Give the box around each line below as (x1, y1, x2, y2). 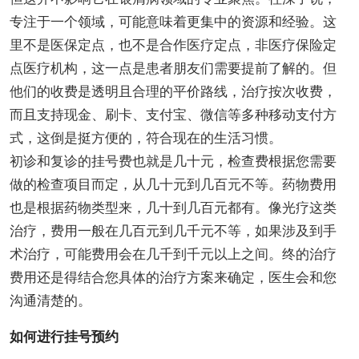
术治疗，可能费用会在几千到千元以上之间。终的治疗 (9, 246, 337, 262)
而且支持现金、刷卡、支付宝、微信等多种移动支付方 (9, 107, 337, 123)
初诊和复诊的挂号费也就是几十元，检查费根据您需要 (9, 153, 337, 169)
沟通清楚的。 (9, 292, 91, 309)
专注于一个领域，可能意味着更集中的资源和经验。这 (9, 14, 337, 30)
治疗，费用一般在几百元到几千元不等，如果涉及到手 (9, 223, 337, 239)
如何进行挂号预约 (9, 329, 119, 345)
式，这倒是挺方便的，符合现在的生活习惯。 (9, 130, 282, 146)
